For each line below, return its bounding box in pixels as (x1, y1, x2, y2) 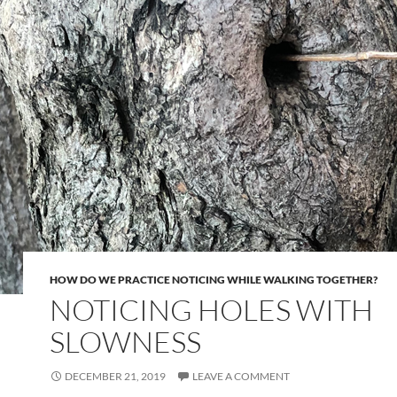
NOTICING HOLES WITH (50, 292, 373, 328)
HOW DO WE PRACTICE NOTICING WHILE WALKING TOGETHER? (50, 273, 378, 286)
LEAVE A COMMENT (192, 370, 290, 383)
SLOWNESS (50, 323, 201, 360)
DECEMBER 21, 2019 (65, 370, 166, 383)
